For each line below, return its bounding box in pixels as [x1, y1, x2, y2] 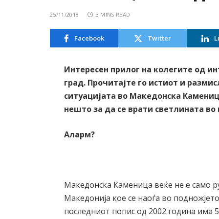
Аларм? [64, 129, 95, 140]
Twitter [148, 33, 171, 43]
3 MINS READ [95, 11, 131, 18]
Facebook [74, 33, 104, 43]
